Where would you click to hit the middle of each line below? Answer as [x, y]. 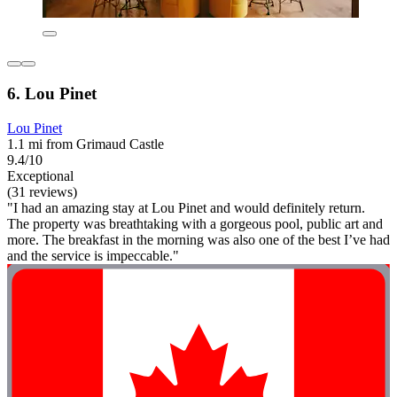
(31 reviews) [42, 191]
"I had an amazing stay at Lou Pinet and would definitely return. [186, 207]
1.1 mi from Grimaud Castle [86, 144]
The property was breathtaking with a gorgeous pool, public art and [195, 223]
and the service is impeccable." [93, 255]
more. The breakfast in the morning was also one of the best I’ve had [198, 239]
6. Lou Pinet [52, 94]
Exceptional [40, 175]
